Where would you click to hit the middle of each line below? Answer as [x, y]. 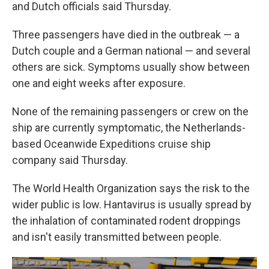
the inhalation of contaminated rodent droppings [126, 221]
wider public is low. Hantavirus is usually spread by [132, 204]
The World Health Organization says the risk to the [131, 188]
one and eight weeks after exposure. [99, 83]
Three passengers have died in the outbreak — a [126, 35]
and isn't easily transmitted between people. [117, 237]
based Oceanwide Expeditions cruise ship [111, 144]
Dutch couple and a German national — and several [131, 51]
